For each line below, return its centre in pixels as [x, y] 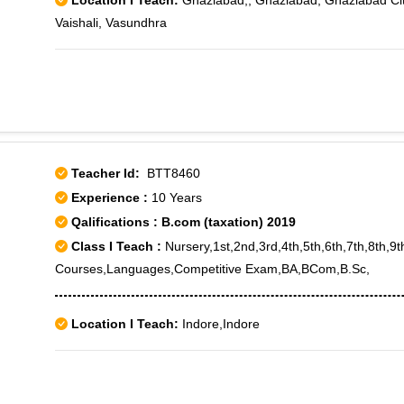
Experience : [111, 197]
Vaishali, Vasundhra [111, 23]
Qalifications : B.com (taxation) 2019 [182, 222]
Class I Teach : [116, 246]
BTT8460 [170, 173]
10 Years [177, 197]
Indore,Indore [219, 324]
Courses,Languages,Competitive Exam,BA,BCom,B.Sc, [212, 269]
